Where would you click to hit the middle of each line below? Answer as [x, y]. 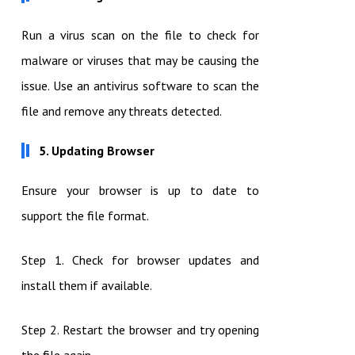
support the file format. [85, 216]
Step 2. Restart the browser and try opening [140, 330]
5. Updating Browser [96, 151]
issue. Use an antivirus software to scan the [140, 86]
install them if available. [86, 286]
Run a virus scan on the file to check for [140, 35]
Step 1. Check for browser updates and [140, 260]
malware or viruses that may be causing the [140, 61]
